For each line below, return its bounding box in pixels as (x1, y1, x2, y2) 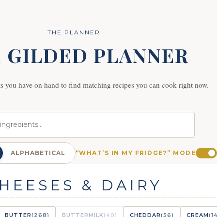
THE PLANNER (47, 28, 100, 36)
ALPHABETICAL (10, 149, 65, 156)
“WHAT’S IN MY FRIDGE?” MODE (75, 149, 196, 156)
